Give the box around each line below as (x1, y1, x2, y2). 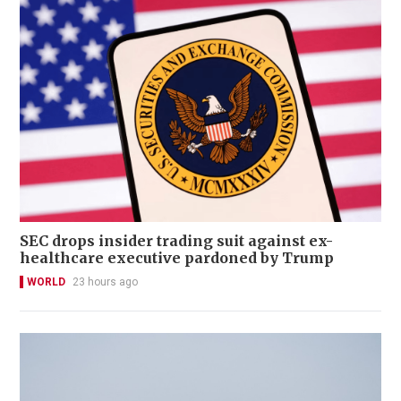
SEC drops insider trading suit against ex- (20, 232, 333, 251)
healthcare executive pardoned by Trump (20, 249, 334, 268)
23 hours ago (73, 276, 138, 289)
